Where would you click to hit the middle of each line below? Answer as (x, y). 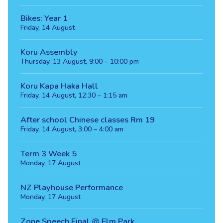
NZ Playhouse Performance (71, 188)
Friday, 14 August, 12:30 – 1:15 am (74, 96)
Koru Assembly (49, 52)
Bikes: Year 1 (44, 18)
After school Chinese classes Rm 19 (87, 120)
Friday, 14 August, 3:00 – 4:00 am (72, 129)
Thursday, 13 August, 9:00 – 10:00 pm (79, 62)
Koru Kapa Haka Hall (59, 86)
